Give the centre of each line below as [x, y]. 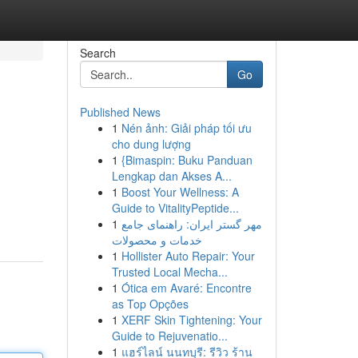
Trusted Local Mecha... [169, 272]
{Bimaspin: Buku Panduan [187, 160]
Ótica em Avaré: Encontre [186, 288]
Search [97, 53]
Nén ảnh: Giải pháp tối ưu [186, 128]
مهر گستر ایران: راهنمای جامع [191, 224]
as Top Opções [150, 304]
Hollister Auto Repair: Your [188, 256]
